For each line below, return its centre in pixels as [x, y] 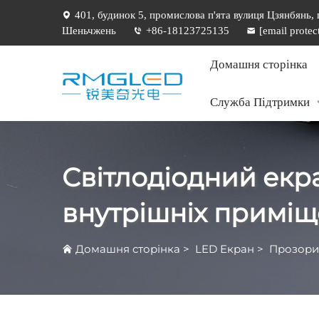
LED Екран [225, 249]
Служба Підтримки [260, 102]
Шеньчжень [89, 31]
